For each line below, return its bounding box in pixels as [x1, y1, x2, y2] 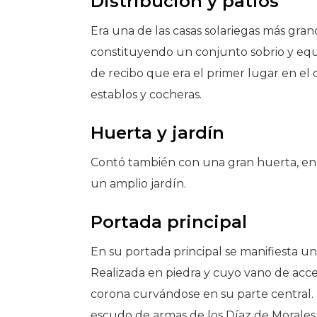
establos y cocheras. [91, 87, 202, 101]
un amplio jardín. [91, 176, 187, 190]
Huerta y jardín [91, 122, 225, 143]
